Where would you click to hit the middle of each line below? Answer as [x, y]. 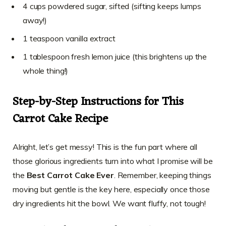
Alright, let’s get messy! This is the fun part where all [105, 147]
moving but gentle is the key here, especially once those [111, 189]
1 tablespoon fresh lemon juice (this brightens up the [115, 57]
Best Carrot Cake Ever [70, 175]
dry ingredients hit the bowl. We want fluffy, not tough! [109, 204]
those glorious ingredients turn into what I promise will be [113, 161]
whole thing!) [46, 71]
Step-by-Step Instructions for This [98, 102]
